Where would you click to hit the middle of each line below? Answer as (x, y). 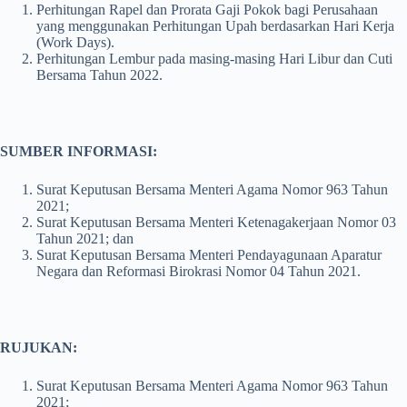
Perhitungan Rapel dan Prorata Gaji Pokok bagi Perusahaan (207, 10)
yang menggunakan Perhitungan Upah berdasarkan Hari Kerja (215, 26)
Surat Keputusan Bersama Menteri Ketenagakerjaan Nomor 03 (216, 222)
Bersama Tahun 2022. (99, 75)
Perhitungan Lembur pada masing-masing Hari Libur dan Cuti (214, 59)
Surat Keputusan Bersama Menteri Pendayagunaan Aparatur (209, 255)
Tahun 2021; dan (85, 238)
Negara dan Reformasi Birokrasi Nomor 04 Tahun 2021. (199, 271)
